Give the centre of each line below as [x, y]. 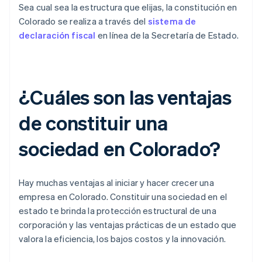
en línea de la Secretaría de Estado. [167, 35]
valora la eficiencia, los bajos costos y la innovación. [123, 239]
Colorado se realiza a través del [83, 21]
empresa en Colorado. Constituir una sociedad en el [123, 197]
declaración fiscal [57, 35]
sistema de [172, 21]
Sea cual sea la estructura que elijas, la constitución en [128, 7]
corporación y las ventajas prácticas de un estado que [128, 225]
